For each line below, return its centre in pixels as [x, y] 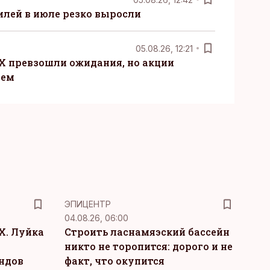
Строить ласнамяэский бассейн [147, 232]
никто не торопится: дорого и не [148, 246]
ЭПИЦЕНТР [87, 204]
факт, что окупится [114, 261]
